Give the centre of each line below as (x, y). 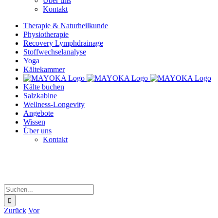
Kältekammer (44, 70)
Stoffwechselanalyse (55, 52)
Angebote (38, 113)
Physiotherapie (46, 35)
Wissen (34, 122)
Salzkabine (40, 96)
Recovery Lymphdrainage (63, 43)
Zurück (15, 210)
